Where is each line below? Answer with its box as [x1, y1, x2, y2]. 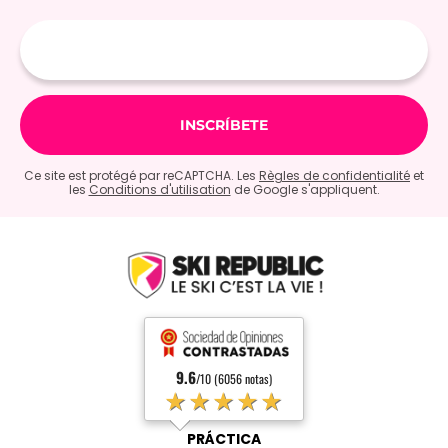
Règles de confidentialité [259, 167, 410, 185]
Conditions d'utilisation [88, 181, 231, 199]
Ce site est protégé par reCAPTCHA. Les [24, 167, 259, 185]
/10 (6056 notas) [196, 369, 272, 387]
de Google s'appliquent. [230, 181, 380, 199]
